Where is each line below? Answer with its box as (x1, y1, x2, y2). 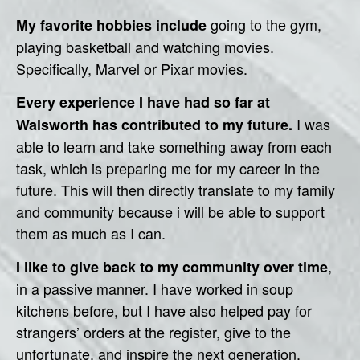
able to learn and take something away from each (16, 135, 332, 157)
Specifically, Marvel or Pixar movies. (16, 57, 247, 79)
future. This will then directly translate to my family (16, 178, 335, 200)
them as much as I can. (16, 222, 166, 243)
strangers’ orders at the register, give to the (16, 321, 291, 343)
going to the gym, (207, 13, 321, 35)
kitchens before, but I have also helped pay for (16, 300, 312, 321)
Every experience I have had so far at (16, 91, 270, 112)
